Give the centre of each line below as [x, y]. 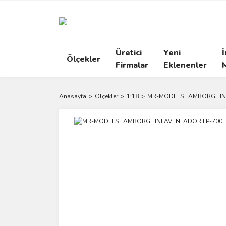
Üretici [129, 53]
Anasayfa [73, 96]
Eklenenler [185, 65]
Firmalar [132, 65]
